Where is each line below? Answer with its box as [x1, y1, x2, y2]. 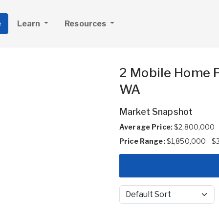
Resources [65, 19, 108, 28]
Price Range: [119, 137, 165, 145]
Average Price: [119, 123, 173, 131]
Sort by [119, 195, 142, 203]
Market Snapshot [119, 107, 193, 117]
